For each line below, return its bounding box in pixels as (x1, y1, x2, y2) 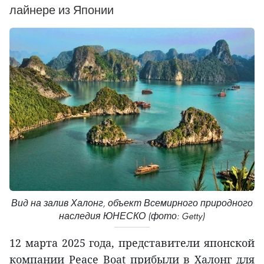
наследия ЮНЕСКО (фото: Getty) (59, 210, 205, 222)
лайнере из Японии (9, 2, 114, 17)
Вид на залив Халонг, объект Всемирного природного (11, 197, 253, 209)
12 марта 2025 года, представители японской (9, 236, 255, 250)
